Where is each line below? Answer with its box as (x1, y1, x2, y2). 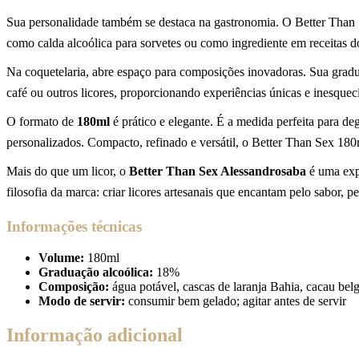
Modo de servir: (38, 293, 125, 308)
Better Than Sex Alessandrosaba (129, 164, 306, 179)
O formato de (6, 115, 77, 129)
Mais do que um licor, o (6, 164, 129, 179)
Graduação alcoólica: (38, 264, 153, 279)
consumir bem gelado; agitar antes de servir (125, 293, 346, 308)
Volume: (38, 250, 84, 264)
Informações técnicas (6, 218, 142, 236)
